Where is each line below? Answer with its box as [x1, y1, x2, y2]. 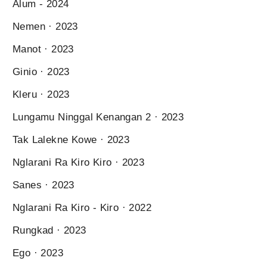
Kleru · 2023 [13, 88, 70, 100]
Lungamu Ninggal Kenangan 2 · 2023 [13, 111, 184, 123]
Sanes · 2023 [13, 179, 74, 191]
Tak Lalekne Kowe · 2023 [13, 133, 130, 145]
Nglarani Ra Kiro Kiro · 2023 [13, 156, 145, 168]
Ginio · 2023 [13, 66, 70, 77]
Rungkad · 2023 [13, 224, 86, 236]
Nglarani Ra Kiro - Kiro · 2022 [13, 201, 151, 213]
